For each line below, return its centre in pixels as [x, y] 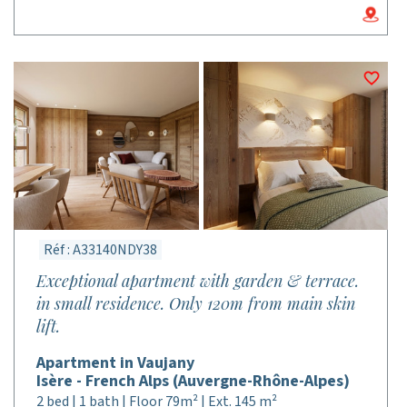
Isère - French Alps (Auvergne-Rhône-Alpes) [193, 381]
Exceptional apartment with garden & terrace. [198, 281]
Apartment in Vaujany [115, 363]
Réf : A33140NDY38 [100, 250]
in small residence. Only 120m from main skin [196, 303]
